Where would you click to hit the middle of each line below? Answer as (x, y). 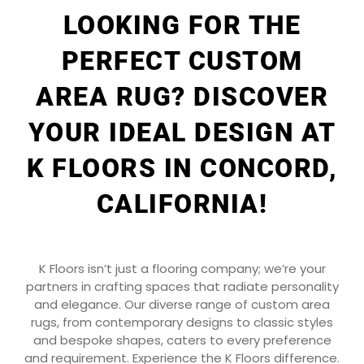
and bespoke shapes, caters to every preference (182, 340)
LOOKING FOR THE (182, 26)
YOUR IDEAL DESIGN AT (182, 133)
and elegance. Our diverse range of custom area (182, 304)
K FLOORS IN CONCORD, (182, 169)
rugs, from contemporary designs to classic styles (182, 322)
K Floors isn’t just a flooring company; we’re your (182, 268)
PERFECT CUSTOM (182, 61)
